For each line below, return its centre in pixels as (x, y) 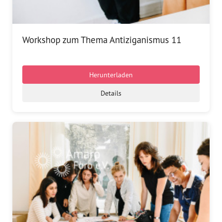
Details (111, 93)
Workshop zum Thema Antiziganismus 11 (102, 39)
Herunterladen (111, 74)
